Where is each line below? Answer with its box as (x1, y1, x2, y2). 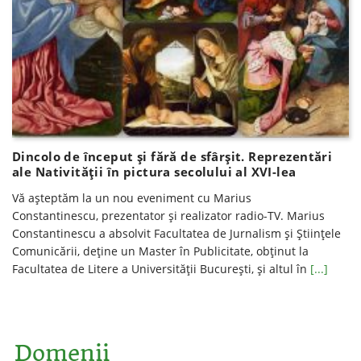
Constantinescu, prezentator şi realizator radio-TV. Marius (12, 207, 325, 223)
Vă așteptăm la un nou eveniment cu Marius (12, 189, 251, 205)
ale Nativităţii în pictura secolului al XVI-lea (12, 163, 297, 180)
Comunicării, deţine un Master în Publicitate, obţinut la (12, 243, 309, 259)
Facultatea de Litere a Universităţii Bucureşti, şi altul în (12, 260, 310, 276)
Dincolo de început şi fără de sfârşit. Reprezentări (12, 147, 333, 164)
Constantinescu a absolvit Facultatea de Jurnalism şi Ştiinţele (12, 225, 341, 241)
